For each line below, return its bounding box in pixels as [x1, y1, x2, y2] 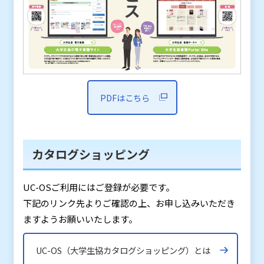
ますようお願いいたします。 [23, 212, 138, 225]
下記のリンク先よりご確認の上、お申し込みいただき [23, 196, 236, 209]
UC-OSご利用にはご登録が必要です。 [23, 180, 175, 193]
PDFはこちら [100, 91, 150, 104]
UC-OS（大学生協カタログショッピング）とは [36, 243, 211, 256]
